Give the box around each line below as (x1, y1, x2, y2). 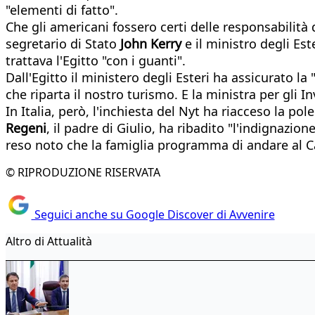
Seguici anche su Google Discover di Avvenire (31, 207, 275, 223)
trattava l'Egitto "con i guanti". (6, 51, 186, 69)
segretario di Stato (6, 34, 120, 52)
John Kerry (120, 34, 181, 52)
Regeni (6, 119, 46, 136)
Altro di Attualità (6, 233, 92, 250)
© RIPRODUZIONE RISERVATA (6, 164, 160, 180)
